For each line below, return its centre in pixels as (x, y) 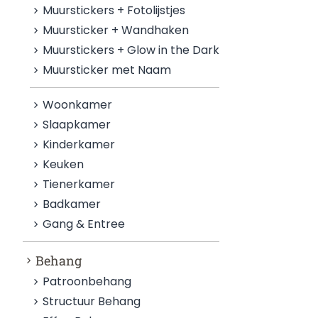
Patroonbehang (87, 281)
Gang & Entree (84, 224)
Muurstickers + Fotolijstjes (114, 10)
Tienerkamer (79, 184)
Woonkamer (78, 105)
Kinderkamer (79, 144)
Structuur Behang (92, 301)
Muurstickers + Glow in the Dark (131, 50)
